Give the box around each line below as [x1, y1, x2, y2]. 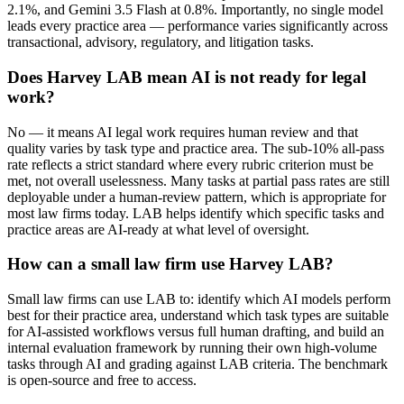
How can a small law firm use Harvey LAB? [7, 254, 334, 274]
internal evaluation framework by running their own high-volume [7, 339, 377, 355]
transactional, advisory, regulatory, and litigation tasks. [7, 34, 314, 50]
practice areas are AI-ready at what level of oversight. [7, 221, 309, 237]
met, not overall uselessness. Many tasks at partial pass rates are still [7, 172, 390, 188]
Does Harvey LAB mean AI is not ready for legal [7, 67, 366, 87]
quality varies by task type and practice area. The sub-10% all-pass [7, 140, 384, 156]
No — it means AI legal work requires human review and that [7, 124, 358, 140]
